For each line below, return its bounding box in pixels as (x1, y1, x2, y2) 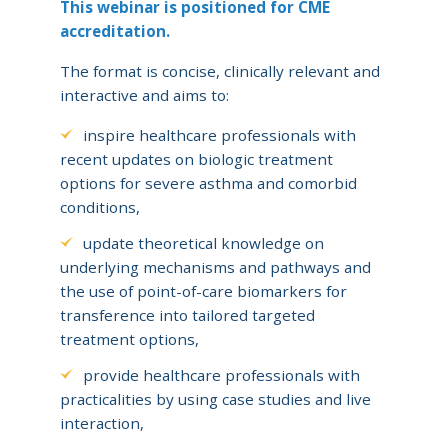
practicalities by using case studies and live (60, 389, 371, 410)
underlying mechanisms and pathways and (60, 257, 371, 278)
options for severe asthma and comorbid (60, 173, 357, 194)
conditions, (60, 197, 140, 218)
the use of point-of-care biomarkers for (60, 281, 347, 302)
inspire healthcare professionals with (83, 125, 357, 146)
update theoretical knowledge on (83, 233, 325, 254)
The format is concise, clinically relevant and (60, 61, 380, 82)
